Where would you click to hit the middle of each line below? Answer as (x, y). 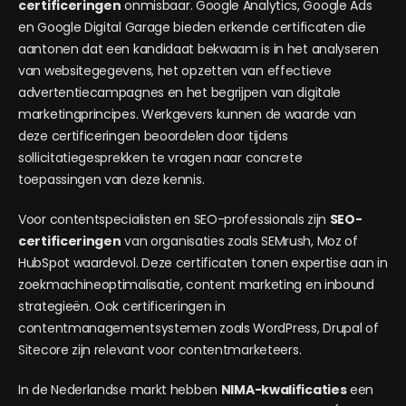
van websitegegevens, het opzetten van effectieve (175, 71)
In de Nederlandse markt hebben (120, 390)
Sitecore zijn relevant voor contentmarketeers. (160, 350)
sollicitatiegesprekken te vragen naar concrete (160, 158)
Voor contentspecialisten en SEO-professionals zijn (174, 219)
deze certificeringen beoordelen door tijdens (153, 136)
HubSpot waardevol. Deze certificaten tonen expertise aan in (203, 263)
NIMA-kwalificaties (284, 390)
